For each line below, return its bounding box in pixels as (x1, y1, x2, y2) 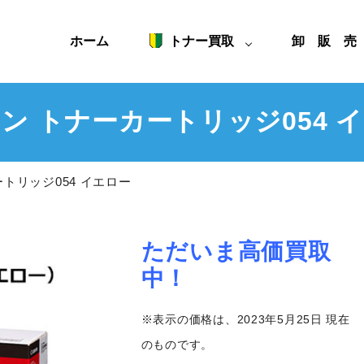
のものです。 (141, 338, 214, 351)
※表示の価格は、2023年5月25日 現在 (141, 313, 350, 326)
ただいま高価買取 (141, 239, 331, 264)
